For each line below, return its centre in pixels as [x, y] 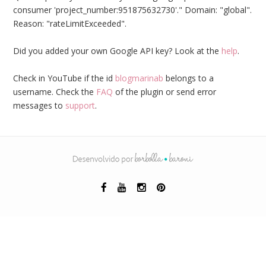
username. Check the [55, 92]
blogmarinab [140, 78]
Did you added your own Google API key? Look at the [118, 51]
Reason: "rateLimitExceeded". [70, 24]
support [80, 106]
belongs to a [189, 78]
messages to [39, 106]
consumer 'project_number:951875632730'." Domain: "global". [133, 10]
